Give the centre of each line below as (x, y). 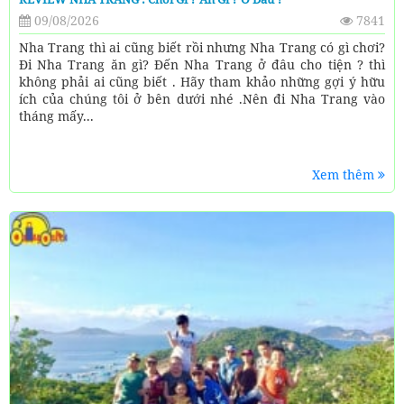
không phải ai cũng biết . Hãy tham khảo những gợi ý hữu (202, 82)
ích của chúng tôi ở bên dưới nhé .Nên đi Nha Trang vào (202, 99)
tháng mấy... (56, 116)
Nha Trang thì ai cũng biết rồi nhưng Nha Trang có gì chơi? (202, 48)
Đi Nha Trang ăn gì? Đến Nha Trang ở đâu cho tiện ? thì (202, 65)
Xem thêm (345, 175)
